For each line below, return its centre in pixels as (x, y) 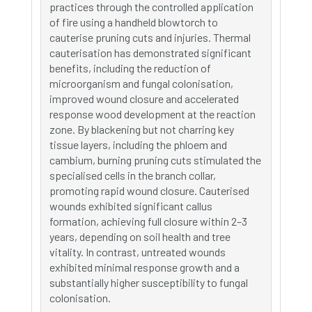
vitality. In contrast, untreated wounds (138, 252)
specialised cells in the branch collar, (133, 175)
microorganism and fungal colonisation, (141, 83)
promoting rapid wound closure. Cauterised (149, 190)
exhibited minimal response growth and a (145, 267)
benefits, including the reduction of (130, 68)
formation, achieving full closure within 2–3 (148, 221)
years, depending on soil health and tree (140, 236)
